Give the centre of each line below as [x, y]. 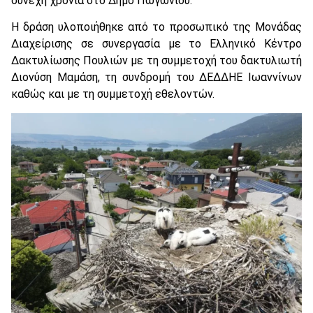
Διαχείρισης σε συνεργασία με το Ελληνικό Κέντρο [156, 44]
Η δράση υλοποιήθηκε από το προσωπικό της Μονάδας [156, 27]
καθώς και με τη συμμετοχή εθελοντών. [113, 94]
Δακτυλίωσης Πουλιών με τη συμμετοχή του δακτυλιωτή [156, 61]
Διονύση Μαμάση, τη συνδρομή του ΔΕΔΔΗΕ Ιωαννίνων [156, 78]
